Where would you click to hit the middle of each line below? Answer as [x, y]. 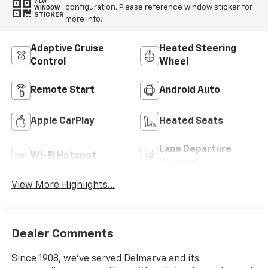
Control [48, 62]
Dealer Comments [62, 234]
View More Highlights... [63, 185]
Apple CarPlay [62, 121]
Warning [178, 162]
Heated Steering [198, 49]
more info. [83, 20]
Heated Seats [191, 121]
